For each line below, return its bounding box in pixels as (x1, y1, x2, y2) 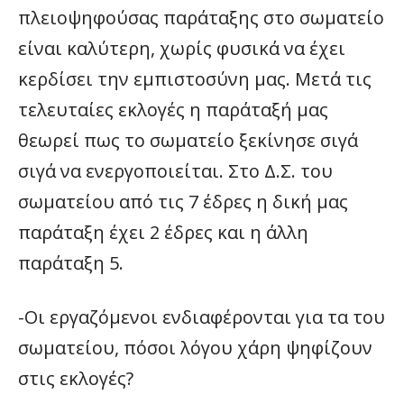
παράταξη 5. (18, 251, 124, 275)
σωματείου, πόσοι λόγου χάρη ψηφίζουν (18, 335, 372, 360)
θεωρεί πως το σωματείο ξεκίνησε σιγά (18, 128, 358, 152)
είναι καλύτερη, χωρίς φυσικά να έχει (18, 36, 345, 60)
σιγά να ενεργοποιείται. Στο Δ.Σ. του (18, 159, 333, 183)
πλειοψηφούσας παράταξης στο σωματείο (18, 5, 384, 30)
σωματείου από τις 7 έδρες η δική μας (18, 189, 348, 214)
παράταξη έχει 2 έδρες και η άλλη (18, 220, 308, 244)
